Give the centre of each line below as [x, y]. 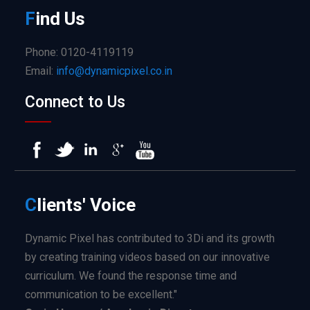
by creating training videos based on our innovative [148, 257]
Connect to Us [75, 102]
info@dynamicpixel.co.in [115, 71]
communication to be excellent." [101, 294]
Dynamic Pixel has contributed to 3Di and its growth [150, 238]
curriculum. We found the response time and [131, 275]
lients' [62, 204]
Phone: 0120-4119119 [80, 52]
